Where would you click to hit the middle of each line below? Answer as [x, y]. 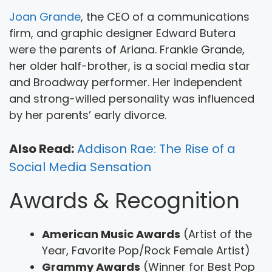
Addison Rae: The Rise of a [156, 148]
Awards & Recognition [124, 200]
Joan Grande [45, 16]
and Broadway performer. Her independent [126, 82]
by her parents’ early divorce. [88, 115]
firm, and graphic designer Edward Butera [122, 33]
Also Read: [42, 148]
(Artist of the [216, 234]
